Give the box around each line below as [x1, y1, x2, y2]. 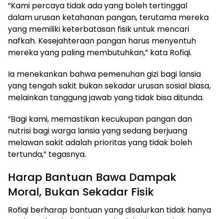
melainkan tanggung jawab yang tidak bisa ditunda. [8, 92, 204, 103]
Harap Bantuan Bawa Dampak [8, 170, 176, 185]
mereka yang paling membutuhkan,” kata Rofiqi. [8, 47, 192, 58]
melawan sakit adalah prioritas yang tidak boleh [8, 137, 192, 148]
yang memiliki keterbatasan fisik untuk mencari [8, 23, 189, 35]
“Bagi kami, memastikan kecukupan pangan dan [8, 113, 192, 125]
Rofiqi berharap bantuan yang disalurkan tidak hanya [8, 204, 211, 216]
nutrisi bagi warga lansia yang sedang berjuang [8, 125, 187, 136]
